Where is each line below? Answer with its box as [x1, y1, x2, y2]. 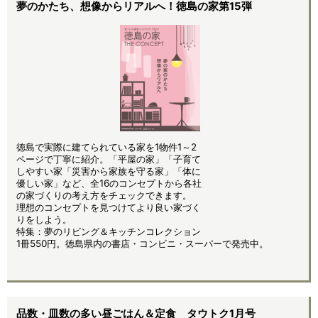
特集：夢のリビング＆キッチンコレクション [16, 225, 201, 237]
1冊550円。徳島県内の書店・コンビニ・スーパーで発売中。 [16, 237, 268, 249]
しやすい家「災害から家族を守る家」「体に [16, 165, 201, 177]
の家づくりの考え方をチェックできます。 [16, 189, 192, 201]
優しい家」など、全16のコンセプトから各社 [16, 177, 202, 189]
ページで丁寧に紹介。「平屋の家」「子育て [16, 153, 201, 165]
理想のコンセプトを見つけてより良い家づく [16, 201, 201, 213]
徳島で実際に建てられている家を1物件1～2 [16, 141, 197, 153]
